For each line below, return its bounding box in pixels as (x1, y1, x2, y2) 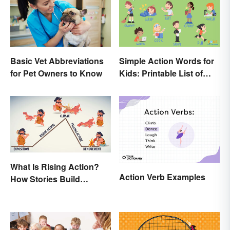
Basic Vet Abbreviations (10, 54, 104, 67)
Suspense (10, 185, 50, 197)
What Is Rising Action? (10, 160, 99, 172)
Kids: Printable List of (119, 67, 203, 79)
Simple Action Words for (119, 54, 214, 67)
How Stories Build (10, 172, 80, 185)
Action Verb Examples (119, 171, 205, 183)
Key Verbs (119, 79, 159, 91)
